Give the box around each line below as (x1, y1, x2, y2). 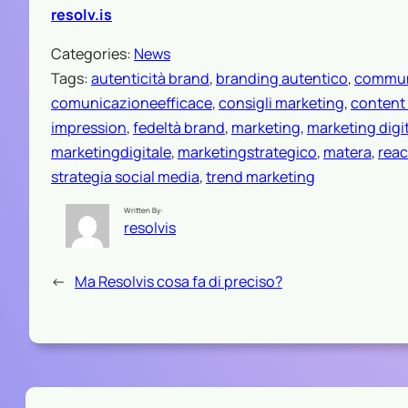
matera (323, 141, 372, 162)
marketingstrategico (178, 141, 317, 162)
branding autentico (216, 67, 348, 88)
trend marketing (206, 166, 315, 187)
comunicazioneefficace (51, 92, 212, 113)
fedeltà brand (133, 117, 225, 138)
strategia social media (51, 166, 199, 187)
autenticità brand (91, 67, 209, 88)
